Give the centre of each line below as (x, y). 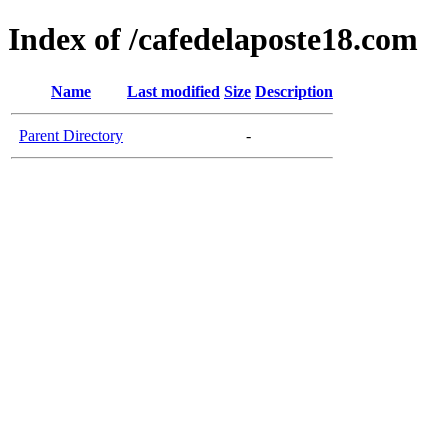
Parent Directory (71, 135)
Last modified (173, 91)
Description (294, 91)
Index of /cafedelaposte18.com (213, 39)
